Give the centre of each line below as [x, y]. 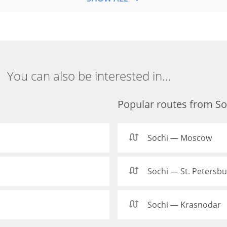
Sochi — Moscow [180, 138]
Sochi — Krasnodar [184, 205]
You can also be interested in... [89, 76]
